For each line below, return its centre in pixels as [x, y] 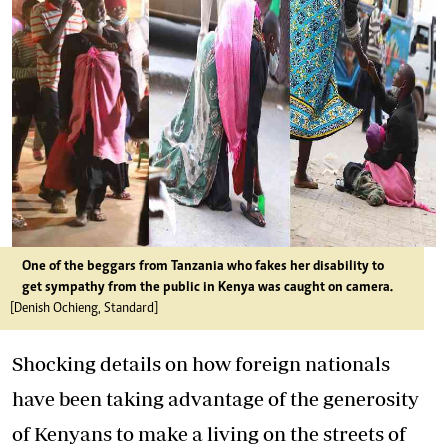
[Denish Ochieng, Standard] [84, 309]
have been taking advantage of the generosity [215, 398]
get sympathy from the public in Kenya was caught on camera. [207, 288]
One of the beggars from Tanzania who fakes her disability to [203, 267]
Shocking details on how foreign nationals [201, 363]
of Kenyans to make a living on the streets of [209, 433]
